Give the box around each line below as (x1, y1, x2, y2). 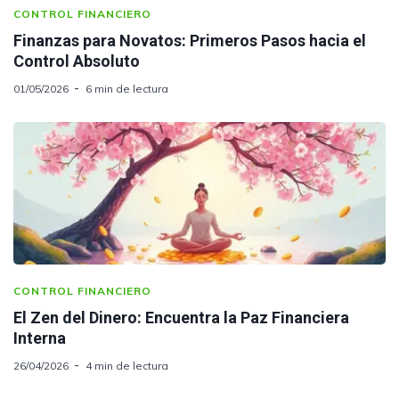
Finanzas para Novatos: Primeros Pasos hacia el (13, 30, 366, 50)
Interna (13, 328, 66, 347)
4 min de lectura (85, 358, 168, 372)
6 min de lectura (85, 81, 168, 95)
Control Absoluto (13, 51, 140, 70)
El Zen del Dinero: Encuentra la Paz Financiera (13, 307, 349, 327)
